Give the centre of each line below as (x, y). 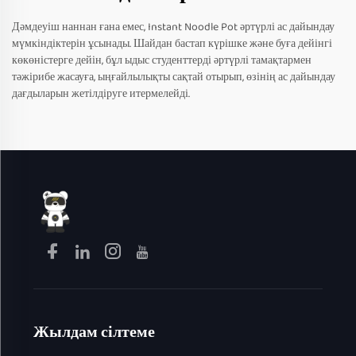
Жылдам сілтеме (94, 332)
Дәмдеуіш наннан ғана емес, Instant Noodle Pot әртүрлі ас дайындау (173, 27)
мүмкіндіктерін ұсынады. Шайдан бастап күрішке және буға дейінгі (172, 43)
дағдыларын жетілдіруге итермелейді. (101, 93)
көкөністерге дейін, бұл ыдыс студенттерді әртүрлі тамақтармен (162, 60)
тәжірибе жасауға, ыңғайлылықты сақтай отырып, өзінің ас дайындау (174, 77)
